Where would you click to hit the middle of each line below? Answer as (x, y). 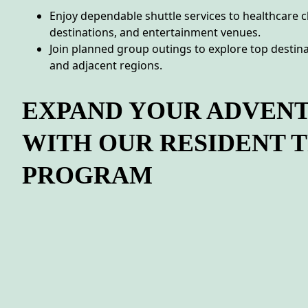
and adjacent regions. (106, 66)
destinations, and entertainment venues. (155, 33)
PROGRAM (87, 175)
